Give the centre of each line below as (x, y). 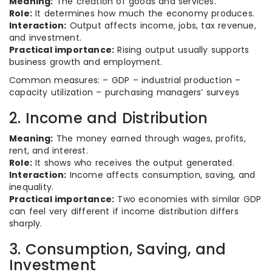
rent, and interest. (49, 151)
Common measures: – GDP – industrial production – (125, 80)
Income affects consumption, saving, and (161, 175)
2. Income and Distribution (109, 118)
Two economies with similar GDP (188, 199)
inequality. (32, 187)
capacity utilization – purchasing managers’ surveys (124, 92)
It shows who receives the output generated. (133, 163)
